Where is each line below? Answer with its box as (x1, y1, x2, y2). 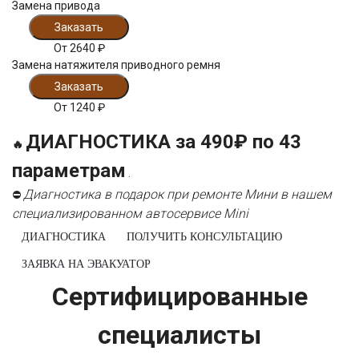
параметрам (12, 159, 126, 183)
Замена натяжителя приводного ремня (12, 58, 220, 72)
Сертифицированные (51, 281, 308, 313)
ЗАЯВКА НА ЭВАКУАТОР (87, 257, 151, 270)
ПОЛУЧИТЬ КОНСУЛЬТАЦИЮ (126, 231, 282, 244)
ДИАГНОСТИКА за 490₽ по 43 (26, 131, 301, 154)
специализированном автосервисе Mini (12, 206, 248, 222)
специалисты (98, 320, 261, 351)
